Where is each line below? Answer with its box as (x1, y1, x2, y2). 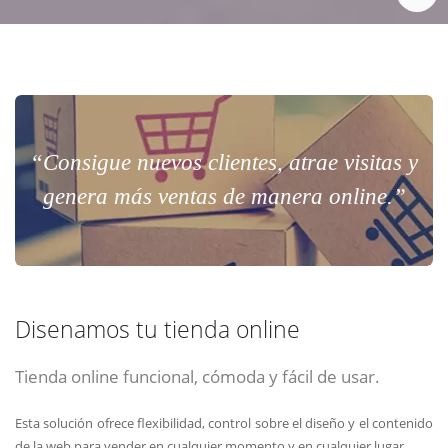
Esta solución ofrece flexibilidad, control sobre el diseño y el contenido (15, 413, 433, 432)
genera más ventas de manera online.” (42, 184, 406, 210)
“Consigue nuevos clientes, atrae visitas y (30, 150, 418, 176)
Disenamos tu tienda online (15, 314, 300, 346)
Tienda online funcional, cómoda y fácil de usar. (15, 364, 380, 389)
